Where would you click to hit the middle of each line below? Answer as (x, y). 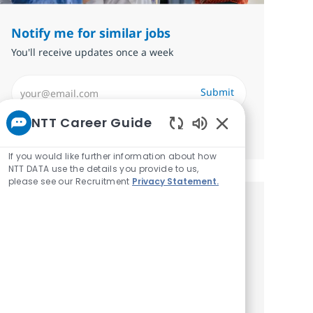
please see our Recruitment (70, 181)
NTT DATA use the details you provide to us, (103, 168)
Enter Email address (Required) (93, 81)
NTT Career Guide (92, 122)
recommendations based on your (128, 239)
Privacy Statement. (176, 181)
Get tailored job (68, 214)
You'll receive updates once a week (93, 52)
